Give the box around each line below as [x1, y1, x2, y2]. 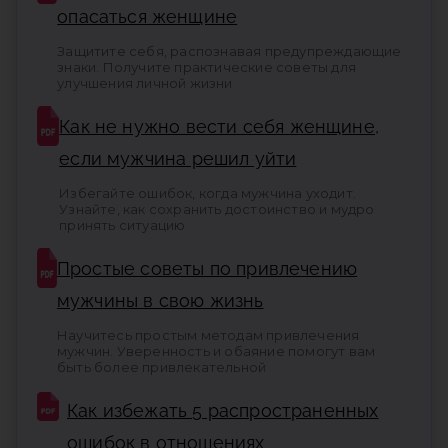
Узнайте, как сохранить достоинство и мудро [59, 201, 375, 218]
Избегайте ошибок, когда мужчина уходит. [59, 185, 357, 202]
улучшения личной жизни [57, 75, 233, 92]
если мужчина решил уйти [59, 148, 297, 170]
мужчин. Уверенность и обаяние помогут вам [56, 343, 376, 360]
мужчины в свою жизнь [56, 290, 264, 312]
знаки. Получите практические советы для [57, 59, 356, 76]
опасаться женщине [57, 6, 238, 28]
